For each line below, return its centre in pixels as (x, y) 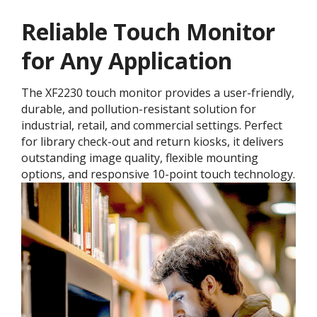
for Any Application (127, 61)
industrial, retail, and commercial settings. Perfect (152, 126)
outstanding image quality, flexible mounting (140, 158)
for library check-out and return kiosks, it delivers (152, 142)
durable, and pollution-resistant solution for (139, 109)
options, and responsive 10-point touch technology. (158, 174)
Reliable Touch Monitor (148, 32)
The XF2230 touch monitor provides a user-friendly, (158, 93)
